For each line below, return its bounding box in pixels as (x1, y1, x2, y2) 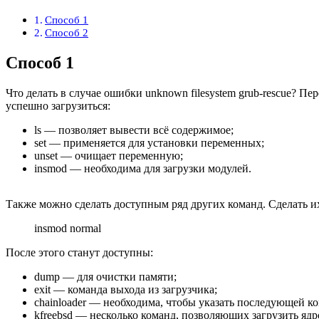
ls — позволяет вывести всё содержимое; (34, 123, 234, 136)
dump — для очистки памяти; (34, 270, 177, 283)
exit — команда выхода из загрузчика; (34, 283, 217, 296)
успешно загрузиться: (6, 99, 110, 112)
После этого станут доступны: (6, 246, 153, 258)
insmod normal (34, 221, 101, 234)
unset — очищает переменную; (34, 149, 183, 162)
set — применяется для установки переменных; (34, 136, 264, 149)
